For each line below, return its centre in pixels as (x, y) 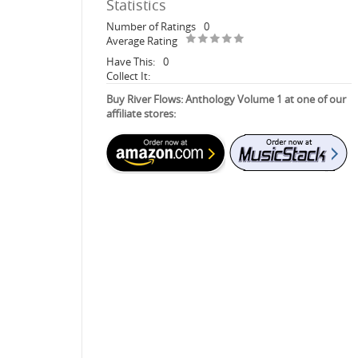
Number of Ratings (151, 26)
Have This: (131, 61)
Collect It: (128, 76)
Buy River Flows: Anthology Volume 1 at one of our (226, 99)
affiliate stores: (141, 113)
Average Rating (142, 40)
